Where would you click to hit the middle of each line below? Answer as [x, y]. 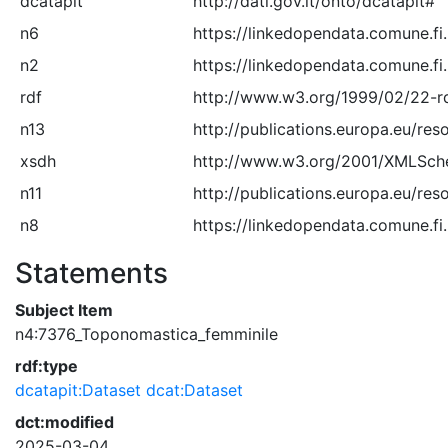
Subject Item [64, 310]
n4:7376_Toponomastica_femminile [146, 334]
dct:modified [64, 422]
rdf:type [46, 366]
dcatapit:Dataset [78, 390]
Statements [91, 273]
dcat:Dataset [194, 390]
